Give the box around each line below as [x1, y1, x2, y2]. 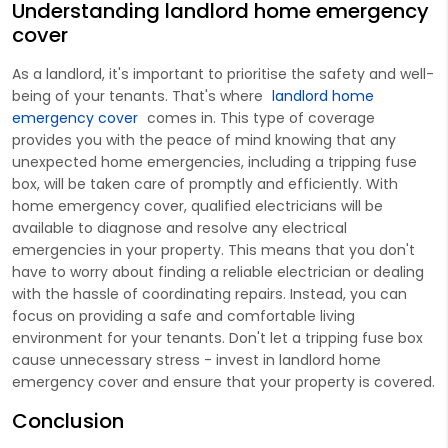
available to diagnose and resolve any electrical [12, 217, 347, 238]
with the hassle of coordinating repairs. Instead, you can [12, 283, 407, 304]
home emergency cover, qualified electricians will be [12, 195, 383, 216]
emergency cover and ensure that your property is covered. [12, 371, 435, 392]
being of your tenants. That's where [12, 85, 267, 106]
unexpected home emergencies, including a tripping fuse [12, 151, 417, 172]
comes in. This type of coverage [142, 107, 375, 128]
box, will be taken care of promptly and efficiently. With [12, 173, 398, 194]
